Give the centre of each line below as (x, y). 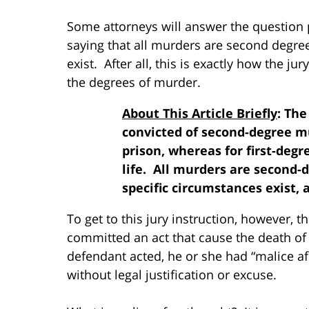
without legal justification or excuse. (172, 274)
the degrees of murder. (134, 82)
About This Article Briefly (200, 113)
